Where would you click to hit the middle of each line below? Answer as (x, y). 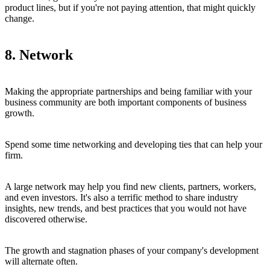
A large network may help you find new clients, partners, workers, (130, 187)
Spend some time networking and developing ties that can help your (133, 145)
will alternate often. (41, 262)
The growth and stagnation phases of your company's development (132, 251)
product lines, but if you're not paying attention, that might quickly (130, 8)
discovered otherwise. (46, 219)
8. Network (39, 55)
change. (20, 19)
